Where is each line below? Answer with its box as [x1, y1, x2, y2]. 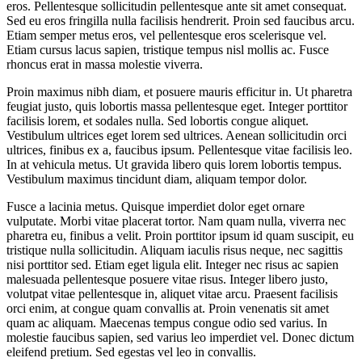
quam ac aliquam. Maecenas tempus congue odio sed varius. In [6, 315, 327, 330]
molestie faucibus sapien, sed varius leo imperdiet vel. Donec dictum [6, 330, 354, 344]
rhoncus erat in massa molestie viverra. [6, 57, 203, 71]
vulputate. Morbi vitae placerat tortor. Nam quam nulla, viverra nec [6, 213, 346, 228]
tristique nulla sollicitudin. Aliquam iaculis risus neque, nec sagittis [6, 242, 343, 257]
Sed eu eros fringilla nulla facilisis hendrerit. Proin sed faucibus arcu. [6, 13, 355, 27]
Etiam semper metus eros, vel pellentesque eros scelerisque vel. [6, 27, 326, 42]
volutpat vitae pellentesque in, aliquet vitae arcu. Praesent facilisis [6, 286, 338, 301]
